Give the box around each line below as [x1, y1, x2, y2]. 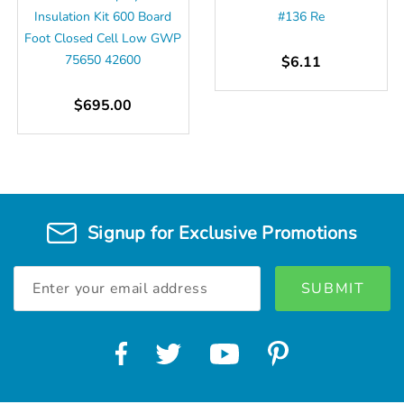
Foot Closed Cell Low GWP [24, 29, 182, 47]
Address [14, 286, 63, 304]
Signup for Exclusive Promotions [87, 221, 357, 246]
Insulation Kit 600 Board [34, 7, 172, 25]
